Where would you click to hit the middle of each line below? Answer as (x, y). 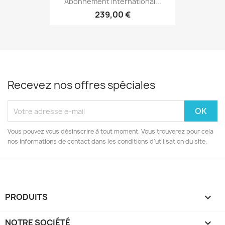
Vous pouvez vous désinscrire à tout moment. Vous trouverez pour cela (110, 132)
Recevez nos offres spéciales (81, 85)
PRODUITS (26, 197)
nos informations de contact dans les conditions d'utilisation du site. (107, 142)
